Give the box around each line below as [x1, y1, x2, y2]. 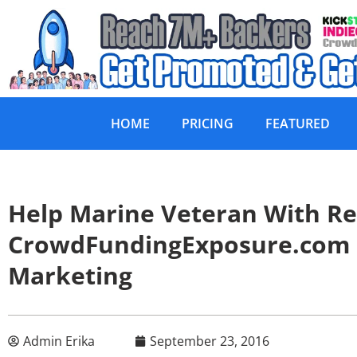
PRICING [182, 115, 233, 133]
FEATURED [265, 115, 330, 133]
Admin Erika [23, 332, 95, 351]
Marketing [8, 259, 132, 292]
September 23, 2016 [150, 332, 269, 351]
